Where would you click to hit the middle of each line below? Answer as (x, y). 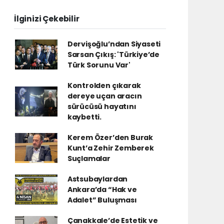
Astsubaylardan (97, 179)
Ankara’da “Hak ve (102, 189)
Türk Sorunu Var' (99, 65)
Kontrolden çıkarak (104, 85)
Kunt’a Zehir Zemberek (110, 148)
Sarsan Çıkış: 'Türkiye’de (113, 54)
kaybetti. (84, 117)
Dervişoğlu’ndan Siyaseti (114, 44)
